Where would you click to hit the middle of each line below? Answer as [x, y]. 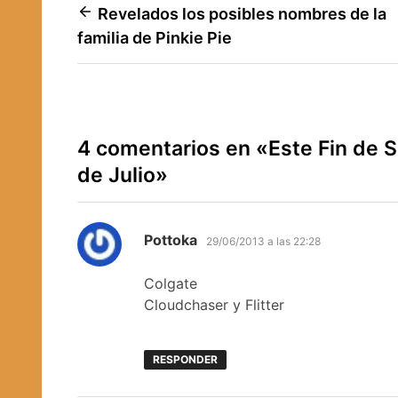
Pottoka [171, 239]
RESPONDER [185, 359]
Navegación [138, 16]
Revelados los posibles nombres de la [242, 14]
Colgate [171, 283]
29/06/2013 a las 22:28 [263, 241]
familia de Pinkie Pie [155, 38]
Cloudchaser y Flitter [214, 304]
